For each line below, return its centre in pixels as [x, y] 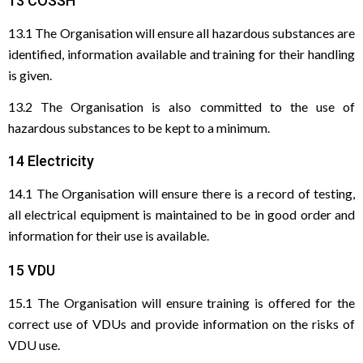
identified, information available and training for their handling [181, 54]
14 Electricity [51, 161]
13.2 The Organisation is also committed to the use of [181, 107]
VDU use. [34, 345]
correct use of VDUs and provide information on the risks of [181, 324]
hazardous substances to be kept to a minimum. [139, 128]
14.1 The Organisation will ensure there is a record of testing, [181, 193]
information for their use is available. [109, 235]
